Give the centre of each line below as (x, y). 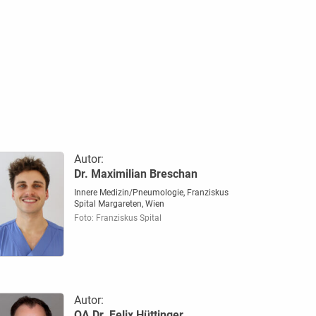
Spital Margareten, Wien (119, 203)
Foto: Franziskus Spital (117, 218)
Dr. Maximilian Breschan (135, 174)
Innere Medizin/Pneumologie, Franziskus (151, 192)
